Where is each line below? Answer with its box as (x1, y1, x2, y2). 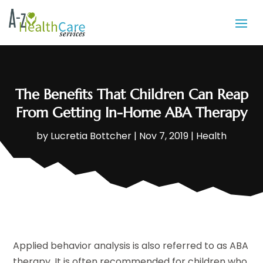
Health (196, 129, 227, 143)
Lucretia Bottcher (50, 129, 131, 143)
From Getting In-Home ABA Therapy (16, 104, 247, 122)
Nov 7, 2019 (139, 129, 188, 143)
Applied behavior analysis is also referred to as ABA (13, 239, 249, 253)
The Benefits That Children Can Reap (15, 86, 248, 104)
